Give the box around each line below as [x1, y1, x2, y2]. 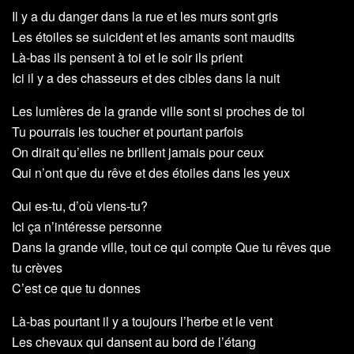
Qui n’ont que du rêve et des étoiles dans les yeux [12, 164, 290, 183]
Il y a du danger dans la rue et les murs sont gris [12, 7, 278, 26]
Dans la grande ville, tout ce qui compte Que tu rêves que [12, 238, 331, 257]
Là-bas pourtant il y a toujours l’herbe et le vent [12, 312, 273, 331]
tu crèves [12, 258, 62, 277]
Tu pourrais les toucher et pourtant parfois [12, 122, 243, 141]
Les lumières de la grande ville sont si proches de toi [12, 102, 305, 121]
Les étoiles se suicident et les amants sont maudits [12, 28, 295, 47]
